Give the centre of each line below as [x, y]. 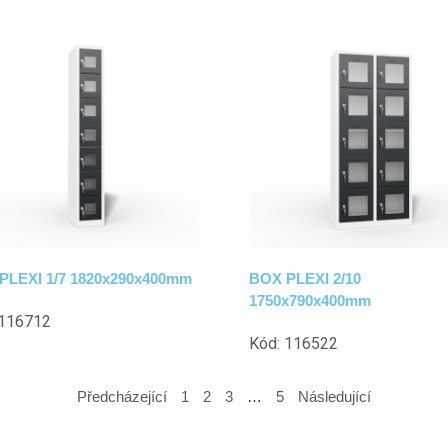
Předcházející [122, 397]
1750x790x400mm [310, 301]
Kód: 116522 [293, 344]
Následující [334, 397]
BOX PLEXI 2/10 [305, 279]
